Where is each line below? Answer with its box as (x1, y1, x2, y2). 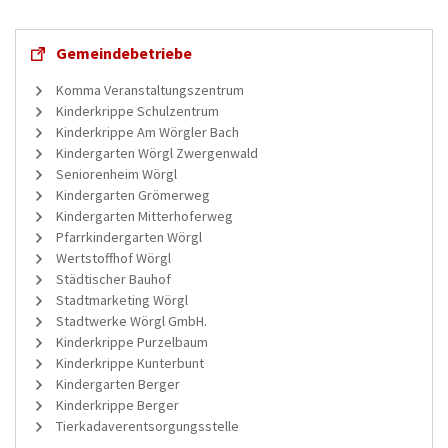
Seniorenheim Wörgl (56, 164, 177, 183)
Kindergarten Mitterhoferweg (56, 206, 233, 225)
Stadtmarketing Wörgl (56, 290, 188, 309)
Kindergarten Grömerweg (56, 185, 210, 204)
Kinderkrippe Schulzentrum (56, 101, 219, 120)
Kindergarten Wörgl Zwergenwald (56, 143, 258, 162)
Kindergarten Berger (56, 374, 180, 393)
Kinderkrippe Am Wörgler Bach (56, 122, 239, 141)
